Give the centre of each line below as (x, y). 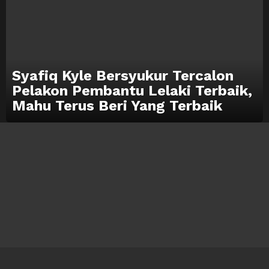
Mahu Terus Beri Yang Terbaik (117, 106)
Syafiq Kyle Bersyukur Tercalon (123, 76)
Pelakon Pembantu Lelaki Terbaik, (132, 91)
